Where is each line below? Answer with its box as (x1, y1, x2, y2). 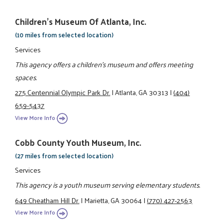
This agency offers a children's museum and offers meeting (15, 57, 194, 71)
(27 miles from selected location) (15, 149, 114, 161)
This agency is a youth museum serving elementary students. (15, 178, 201, 192)
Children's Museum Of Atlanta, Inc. (15, 14, 147, 29)
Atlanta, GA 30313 (115, 86, 169, 99)
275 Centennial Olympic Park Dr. (15, 86, 111, 99)
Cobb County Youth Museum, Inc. (15, 134, 142, 150)
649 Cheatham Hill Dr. (15, 193, 80, 207)
